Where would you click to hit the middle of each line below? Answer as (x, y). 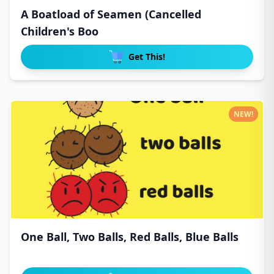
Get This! (147, 57)
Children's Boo (60, 31)
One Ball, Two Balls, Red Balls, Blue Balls (130, 237)
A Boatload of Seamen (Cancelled (111, 14)
